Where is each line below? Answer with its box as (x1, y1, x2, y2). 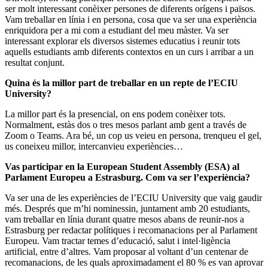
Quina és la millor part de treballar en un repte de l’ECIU (5, 77, 238, 88)
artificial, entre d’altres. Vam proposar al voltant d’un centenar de (5, 246, 248, 257)
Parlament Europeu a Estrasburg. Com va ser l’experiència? (5, 172, 250, 182)
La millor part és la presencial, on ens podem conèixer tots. (5, 108, 226, 119)
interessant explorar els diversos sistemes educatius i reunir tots (5, 35, 240, 46)
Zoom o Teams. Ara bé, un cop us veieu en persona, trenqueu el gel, (5, 130, 261, 141)
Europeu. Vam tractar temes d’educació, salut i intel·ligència (5, 235, 230, 246)
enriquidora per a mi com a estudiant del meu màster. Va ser (5, 25, 229, 35)
